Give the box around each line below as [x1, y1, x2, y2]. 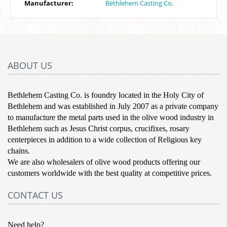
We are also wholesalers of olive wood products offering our [8, 157, 200, 166]
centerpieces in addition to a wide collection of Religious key [8, 135, 202, 144]
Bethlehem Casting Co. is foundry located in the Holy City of [8, 90, 204, 99]
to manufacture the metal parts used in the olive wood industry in [8, 112, 214, 122]
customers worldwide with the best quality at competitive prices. [8, 168, 212, 177]
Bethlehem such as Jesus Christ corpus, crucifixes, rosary [8, 124, 190, 133]
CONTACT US [8, 188, 63, 201]
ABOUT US [8, 59, 52, 71]
